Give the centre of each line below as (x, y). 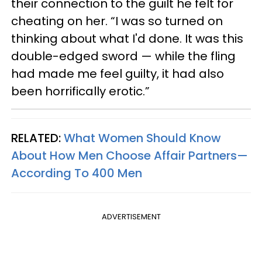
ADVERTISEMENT (131, 216)
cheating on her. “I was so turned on (117, 21)
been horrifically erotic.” (80, 91)
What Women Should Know (142, 138)
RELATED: (37, 138)
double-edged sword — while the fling (123, 56)
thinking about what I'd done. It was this (127, 38)
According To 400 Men (77, 173)
